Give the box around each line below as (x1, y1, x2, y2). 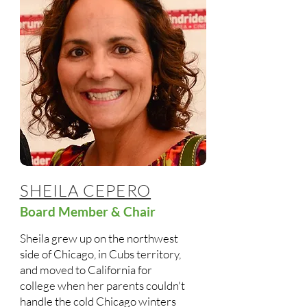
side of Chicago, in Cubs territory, (19, 247, 181, 261)
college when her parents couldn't (19, 278, 185, 293)
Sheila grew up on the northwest (19, 231, 178, 245)
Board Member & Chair (19, 204, 156, 219)
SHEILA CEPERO (19, 180, 151, 201)
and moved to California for (19, 262, 152, 277)
